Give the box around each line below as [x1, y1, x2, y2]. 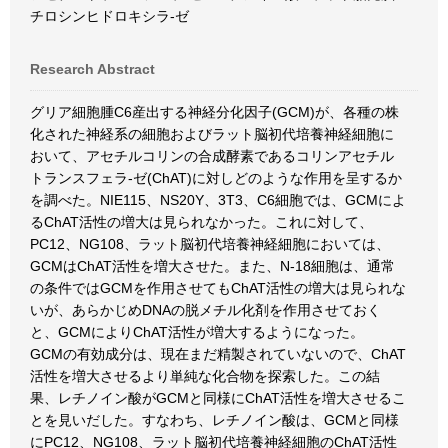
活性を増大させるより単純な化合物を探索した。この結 [30, 368, 380, 384]
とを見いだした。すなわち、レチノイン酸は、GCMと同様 [30, 412, 399, 428]
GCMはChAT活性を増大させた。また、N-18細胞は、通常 [30, 258, 395, 274]
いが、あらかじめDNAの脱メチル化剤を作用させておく [30, 302, 381, 318]
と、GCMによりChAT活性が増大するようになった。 [30, 324, 364, 340]
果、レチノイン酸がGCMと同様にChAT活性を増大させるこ [30, 390, 406, 406]
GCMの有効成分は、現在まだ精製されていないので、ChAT [30, 346, 406, 362]
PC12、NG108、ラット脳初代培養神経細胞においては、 [30, 236, 390, 252]
